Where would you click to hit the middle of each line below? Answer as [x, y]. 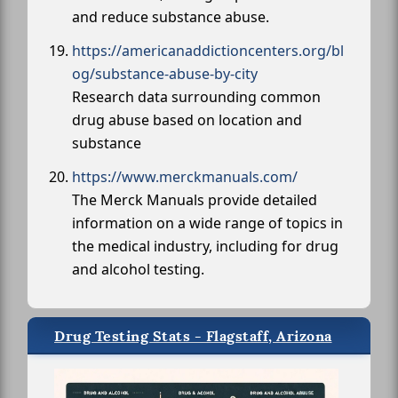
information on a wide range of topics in [207, 223]
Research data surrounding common [196, 96]
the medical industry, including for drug [205, 246]
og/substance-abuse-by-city [165, 73]
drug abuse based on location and [187, 119]
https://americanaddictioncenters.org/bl [208, 50]
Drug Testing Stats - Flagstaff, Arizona [193, 336]
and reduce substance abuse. [171, 16]
